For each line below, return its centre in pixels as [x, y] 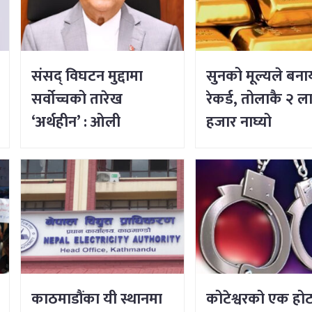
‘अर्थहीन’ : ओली [76, 122]
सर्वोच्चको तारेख [77, 99]
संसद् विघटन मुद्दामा [87, 76]
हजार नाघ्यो [239, 122]
